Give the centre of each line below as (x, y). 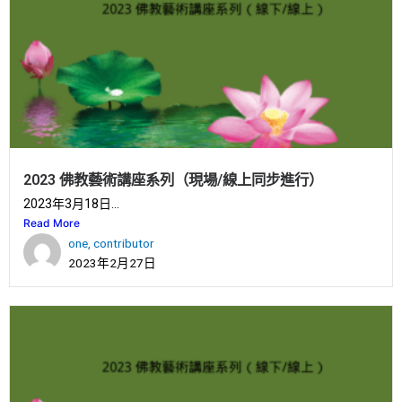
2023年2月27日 (112, 263)
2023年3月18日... (71, 204)
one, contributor (111, 244)
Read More (52, 223)
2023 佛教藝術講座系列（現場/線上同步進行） (173, 180)
